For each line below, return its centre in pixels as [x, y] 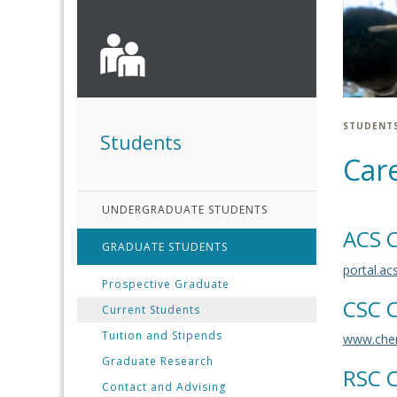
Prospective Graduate [166, 284]
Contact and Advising [164, 387]
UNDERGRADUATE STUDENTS [185, 210]
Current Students [151, 310]
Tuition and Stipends [162, 335]
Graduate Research [158, 361]
